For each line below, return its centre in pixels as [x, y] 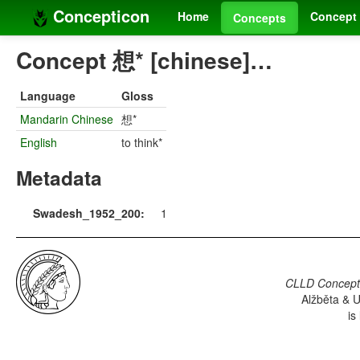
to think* [142, 143]
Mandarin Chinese [67, 119]
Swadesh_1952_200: [89, 213]
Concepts [260, 18]
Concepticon [99, 16]
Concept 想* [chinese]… [144, 60]
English [39, 143]
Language [48, 96]
